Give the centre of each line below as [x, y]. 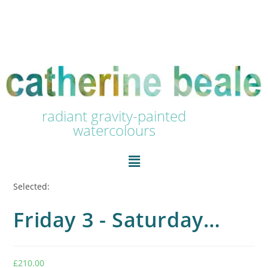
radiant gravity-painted [114, 116]
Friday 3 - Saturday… [117, 219]
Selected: [32, 186]
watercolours [114, 130]
